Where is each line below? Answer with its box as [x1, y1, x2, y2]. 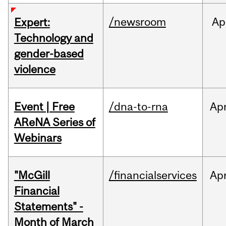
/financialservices [108, 168, 197, 182]
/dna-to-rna [108, 100, 168, 114]
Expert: [14, 16, 50, 29]
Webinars [14, 131, 62, 145]
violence [14, 63, 55, 76]
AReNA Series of [14, 116, 95, 129]
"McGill [14, 168, 50, 182]
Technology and [14, 31, 93, 45]
